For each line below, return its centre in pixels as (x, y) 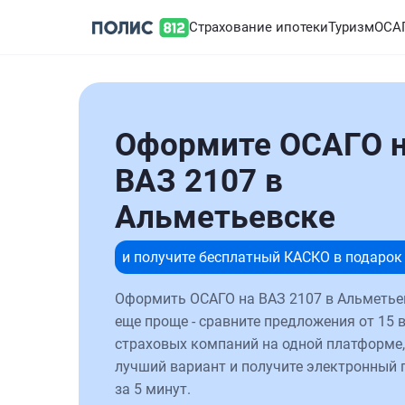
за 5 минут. (153, 389)
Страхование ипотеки (259, 27)
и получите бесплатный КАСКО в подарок (262, 257)
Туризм (351, 27)
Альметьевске (225, 217)
